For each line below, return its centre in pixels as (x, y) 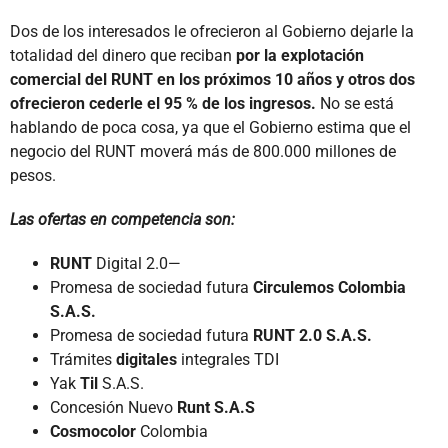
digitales (148, 359)
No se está (357, 103)
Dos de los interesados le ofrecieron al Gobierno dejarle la (212, 31)
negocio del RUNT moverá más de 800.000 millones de (203, 151)
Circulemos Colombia (329, 287)
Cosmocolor (95, 431)
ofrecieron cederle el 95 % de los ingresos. (165, 103)
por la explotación (298, 55)
